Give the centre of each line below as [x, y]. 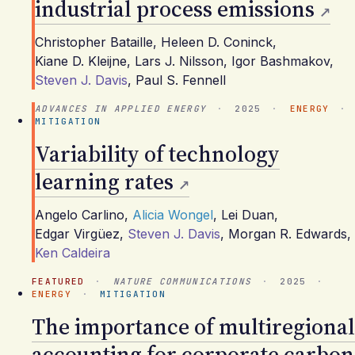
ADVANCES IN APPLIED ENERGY [121, 109]
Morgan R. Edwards [288, 234]
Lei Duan [248, 215]
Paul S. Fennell [181, 80]
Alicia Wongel [173, 215]
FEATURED [58, 281]
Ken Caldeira [73, 253]
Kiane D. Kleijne [81, 61]
